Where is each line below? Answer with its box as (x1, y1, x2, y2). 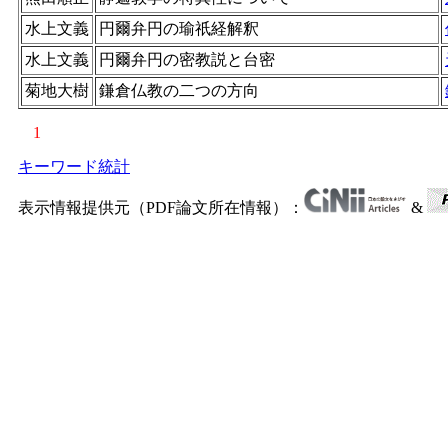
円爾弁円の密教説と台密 (99, 51, 275, 68)
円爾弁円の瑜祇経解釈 (99, 20, 259, 37)
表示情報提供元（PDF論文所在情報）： (18, 199, 304, 216)
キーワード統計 (18, 158, 130, 175)
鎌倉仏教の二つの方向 (99, 82, 259, 99)
